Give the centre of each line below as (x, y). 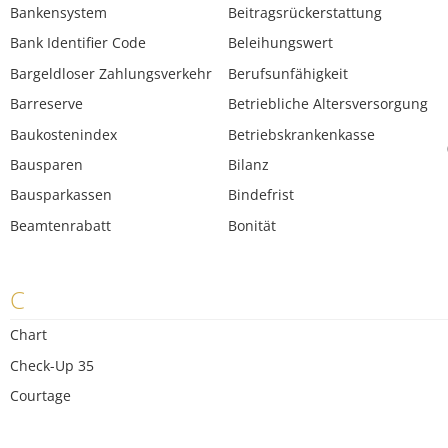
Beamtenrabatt (60, 225)
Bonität (252, 225)
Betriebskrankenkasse (302, 134)
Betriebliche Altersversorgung (328, 104)
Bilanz (249, 165)
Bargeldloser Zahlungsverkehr (111, 73)
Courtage (40, 396)
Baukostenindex (63, 134)
